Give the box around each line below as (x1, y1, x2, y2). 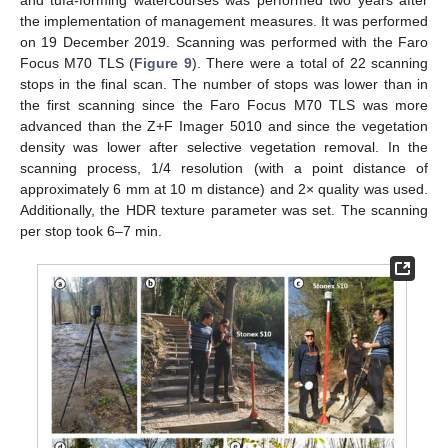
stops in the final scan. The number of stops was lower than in (20, 75, 428, 92)
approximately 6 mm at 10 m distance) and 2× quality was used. (20, 180, 428, 197)
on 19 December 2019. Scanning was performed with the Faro (20, 33, 428, 50)
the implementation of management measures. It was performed (20, 12, 428, 29)
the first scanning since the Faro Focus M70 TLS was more (20, 96, 428, 113)
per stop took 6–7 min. (20, 222, 162, 239)
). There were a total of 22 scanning (191, 54, 429, 71)
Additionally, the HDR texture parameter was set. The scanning (20, 201, 428, 218)
